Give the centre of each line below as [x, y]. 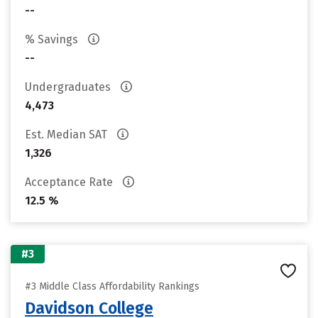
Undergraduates [69, 87]
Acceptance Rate [70, 182]
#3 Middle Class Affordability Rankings [112, 286]
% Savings [53, 39]
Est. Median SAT [67, 135]
